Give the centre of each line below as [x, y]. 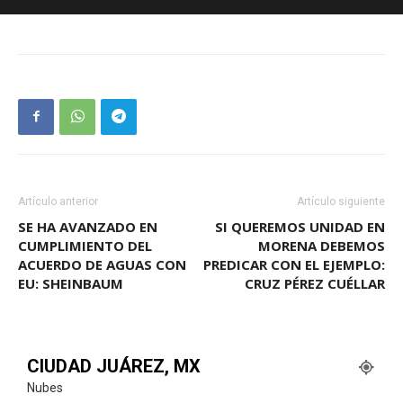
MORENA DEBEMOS [322, 245]
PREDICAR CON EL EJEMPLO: [294, 264]
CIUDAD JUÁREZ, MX [114, 366]
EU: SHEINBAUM [71, 283]
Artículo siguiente [341, 201]
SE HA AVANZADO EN [88, 226]
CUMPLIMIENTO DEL [85, 245]
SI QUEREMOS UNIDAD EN [300, 226]
